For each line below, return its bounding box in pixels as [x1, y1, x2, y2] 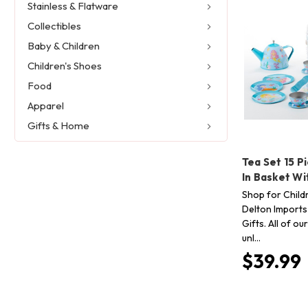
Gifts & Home [27, 119, 89, 133]
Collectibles [27, 19, 81, 33]
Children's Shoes [27, 59, 102, 73]
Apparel [27, 99, 64, 113]
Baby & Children [27, 39, 100, 53]
